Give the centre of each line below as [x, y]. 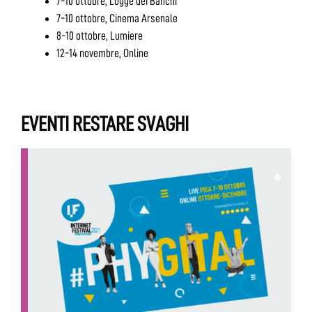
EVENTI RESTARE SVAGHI [105, 124]
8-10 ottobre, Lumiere [100, 36]
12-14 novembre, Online [102, 54]
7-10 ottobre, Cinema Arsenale [117, 19]
